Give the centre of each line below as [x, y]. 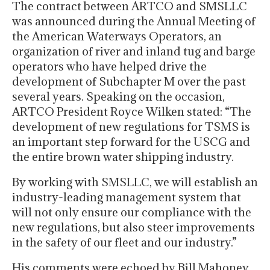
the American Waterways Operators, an [117, 36]
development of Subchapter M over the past [129, 82]
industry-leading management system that [127, 197]
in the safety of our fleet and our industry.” [124, 243]
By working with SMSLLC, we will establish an [135, 182]
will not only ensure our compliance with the [132, 212]
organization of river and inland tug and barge [134, 52]
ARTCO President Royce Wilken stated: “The [132, 112]
